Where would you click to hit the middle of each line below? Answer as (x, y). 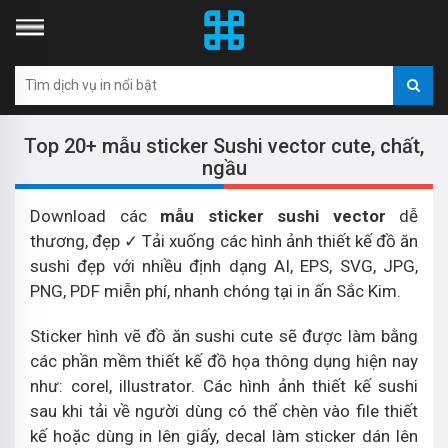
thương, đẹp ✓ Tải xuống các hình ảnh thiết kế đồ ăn (224, 241)
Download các (95, 216)
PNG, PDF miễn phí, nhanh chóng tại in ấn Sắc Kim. (215, 291)
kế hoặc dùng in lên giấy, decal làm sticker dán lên (224, 436)
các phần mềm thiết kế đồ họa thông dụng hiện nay (224, 361)
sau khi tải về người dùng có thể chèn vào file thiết (224, 411)
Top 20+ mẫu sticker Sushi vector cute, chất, (224, 146)
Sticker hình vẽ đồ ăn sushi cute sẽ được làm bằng (224, 336)
